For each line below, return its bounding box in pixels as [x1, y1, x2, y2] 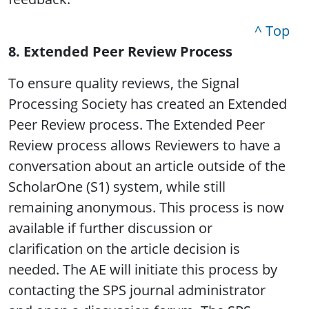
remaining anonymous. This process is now [8, 198, 284, 217]
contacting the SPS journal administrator [8, 281, 266, 300]
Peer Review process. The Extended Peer [8, 115, 265, 134]
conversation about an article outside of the [8, 157, 286, 176]
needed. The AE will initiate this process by [8, 260, 277, 279]
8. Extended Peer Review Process [8, 42, 232, 61]
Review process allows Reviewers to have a [8, 136, 281, 155]
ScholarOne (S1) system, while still [8, 177, 226, 197]
